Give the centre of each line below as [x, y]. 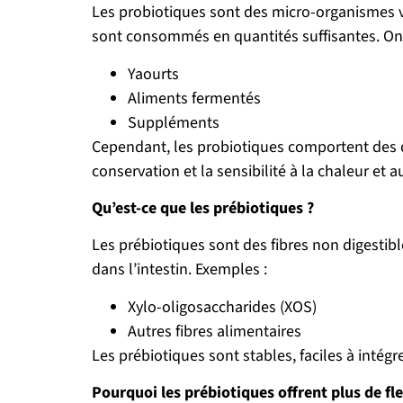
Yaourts [153, 74]
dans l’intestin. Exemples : [179, 270]
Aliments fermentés [194, 98]
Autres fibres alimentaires [215, 331]
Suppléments [174, 122]
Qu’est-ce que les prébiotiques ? [203, 208]
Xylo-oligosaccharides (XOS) [222, 307]
